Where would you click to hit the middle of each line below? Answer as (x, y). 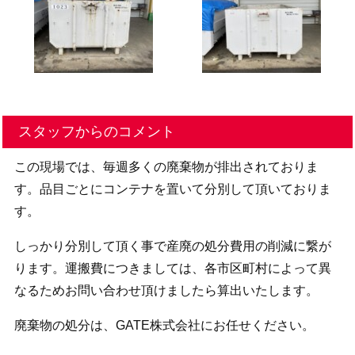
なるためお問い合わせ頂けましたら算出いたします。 (166, 291)
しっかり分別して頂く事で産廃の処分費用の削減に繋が (172, 246)
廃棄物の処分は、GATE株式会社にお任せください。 (164, 326)
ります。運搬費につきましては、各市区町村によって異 (172, 269)
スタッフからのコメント (97, 132)
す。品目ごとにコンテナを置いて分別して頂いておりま (172, 189)
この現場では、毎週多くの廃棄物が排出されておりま (166, 167)
